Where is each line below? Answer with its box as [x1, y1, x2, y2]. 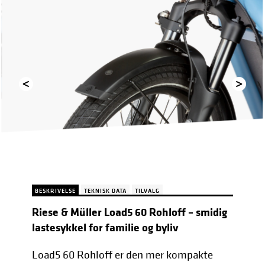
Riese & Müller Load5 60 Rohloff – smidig [31, 204, 227, 220]
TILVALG [134, 186, 160, 195]
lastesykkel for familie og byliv [31, 219, 179, 235]
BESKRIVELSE [34, 186, 76, 195]
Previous [19, 130, 53, 143]
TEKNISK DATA [83, 186, 127, 195]
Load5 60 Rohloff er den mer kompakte [31, 247, 213, 262]
